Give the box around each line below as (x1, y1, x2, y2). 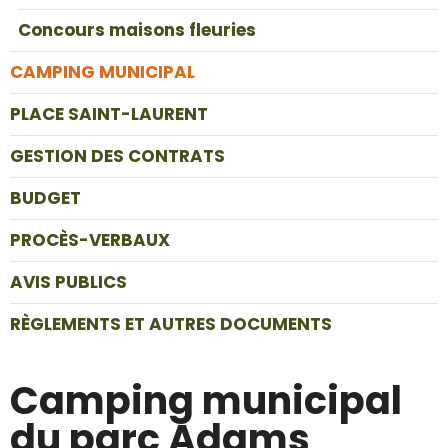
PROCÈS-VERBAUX (10, 228, 170, 252)
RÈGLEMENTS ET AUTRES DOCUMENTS (10, 312, 332, 336)
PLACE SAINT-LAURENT (10, 102, 208, 126)
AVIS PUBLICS (10, 270, 127, 294)
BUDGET (10, 186, 81, 210)
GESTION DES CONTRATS (10, 144, 225, 168)
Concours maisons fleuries (18, 18, 256, 42)
